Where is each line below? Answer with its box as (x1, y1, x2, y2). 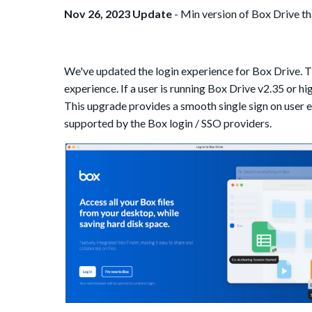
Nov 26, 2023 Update (64, 7, 172, 21)
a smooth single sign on (171, 99, 284, 113)
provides (127, 99, 171, 113)
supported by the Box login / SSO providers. (64, 116, 272, 130)
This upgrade (64, 99, 127, 113)
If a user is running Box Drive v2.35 (120, 81, 284, 95)
